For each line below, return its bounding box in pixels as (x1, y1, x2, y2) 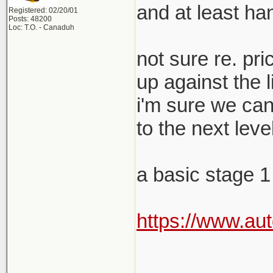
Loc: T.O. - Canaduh (9, 23, 74, 32)
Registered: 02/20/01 (9, 6, 78, 15)
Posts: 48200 (9, 15, 52, 23)
